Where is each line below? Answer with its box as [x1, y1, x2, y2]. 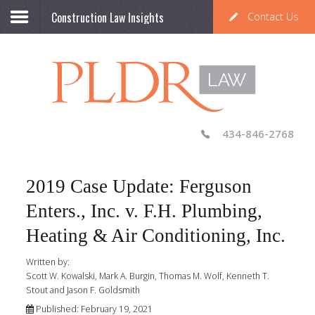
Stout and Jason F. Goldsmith [26, 284, 140, 297]
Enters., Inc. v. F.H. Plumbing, [26, 200, 262, 222]
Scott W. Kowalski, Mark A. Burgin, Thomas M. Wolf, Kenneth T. [26, 270, 269, 283]
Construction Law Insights [51, 9, 164, 26]
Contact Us [247, 10, 299, 23]
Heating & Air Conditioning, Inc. [26, 225, 285, 247]
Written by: [26, 256, 70, 269]
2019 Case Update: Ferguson [26, 176, 252, 198]
